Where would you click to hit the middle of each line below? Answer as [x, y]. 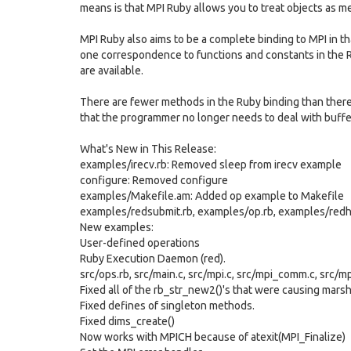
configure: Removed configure [154, 180]
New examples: [117, 227]
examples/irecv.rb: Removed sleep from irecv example [211, 165]
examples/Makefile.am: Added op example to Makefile [212, 196]
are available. [112, 71]
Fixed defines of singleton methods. [167, 306]
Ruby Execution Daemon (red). [153, 259]
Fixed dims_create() [127, 321]
